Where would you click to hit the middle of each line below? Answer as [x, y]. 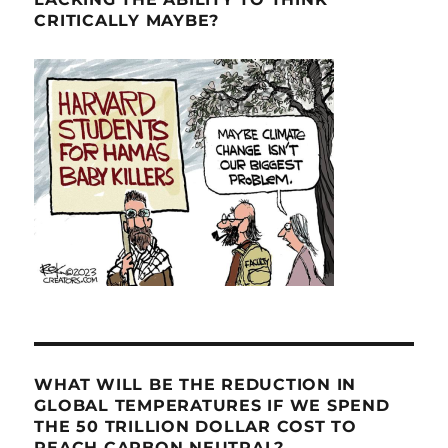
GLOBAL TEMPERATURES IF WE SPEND [212, 406]
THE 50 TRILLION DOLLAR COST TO [195, 427]
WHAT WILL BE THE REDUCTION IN [195, 385]
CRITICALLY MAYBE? [127, 21]
